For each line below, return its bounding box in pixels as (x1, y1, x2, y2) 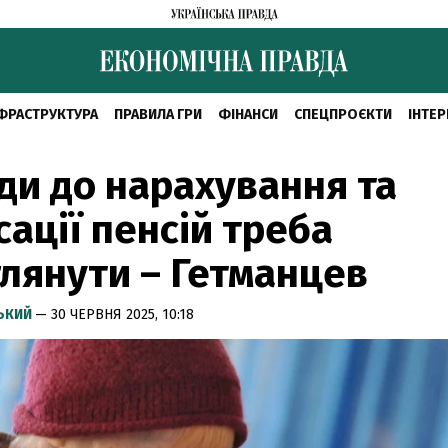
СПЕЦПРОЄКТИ (293, 106, 392, 123)
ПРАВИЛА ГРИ (113, 106, 202, 123)
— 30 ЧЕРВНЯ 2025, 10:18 (35, 306, 194, 323)
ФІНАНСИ (217, 106, 278, 123)
